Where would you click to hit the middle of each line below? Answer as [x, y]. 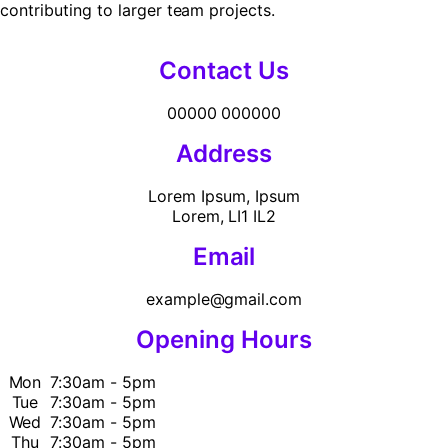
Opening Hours [224, 339]
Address [224, 153]
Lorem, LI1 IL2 [224, 216]
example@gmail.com [224, 299]
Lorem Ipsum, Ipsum [224, 196]
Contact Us [224, 70]
